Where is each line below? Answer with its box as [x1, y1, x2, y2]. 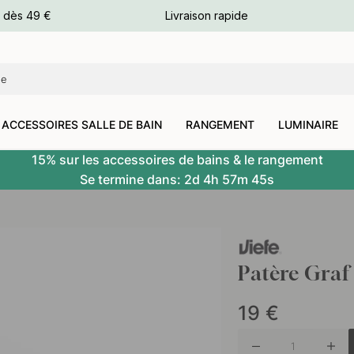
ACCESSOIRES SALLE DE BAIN [2, 118, 162, 132]
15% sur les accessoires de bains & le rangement [31, 152, 323, 168]
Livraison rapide [164, 9, 248, 22]
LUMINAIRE [278, 118, 338, 132]
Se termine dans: [80, 171, 184, 188]
